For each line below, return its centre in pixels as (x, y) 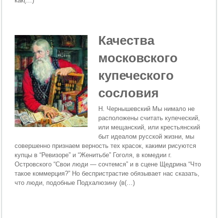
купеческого (136, 76)
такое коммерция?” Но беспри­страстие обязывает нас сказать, (107, 174)
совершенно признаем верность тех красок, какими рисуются (106, 146)
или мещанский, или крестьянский (149, 127)
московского (138, 58)
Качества (127, 41)
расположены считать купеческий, (149, 118)
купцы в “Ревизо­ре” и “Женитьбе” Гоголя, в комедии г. (93, 155)
